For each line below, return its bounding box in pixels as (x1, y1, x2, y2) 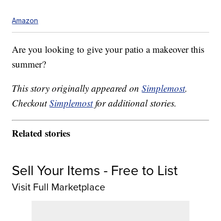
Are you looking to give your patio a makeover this (12, 43, 205, 56)
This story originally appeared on (12, 82, 142, 95)
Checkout (12, 97, 50, 110)
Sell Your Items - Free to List (12, 160, 178, 180)
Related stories (12, 126, 71, 140)
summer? (12, 58, 46, 71)
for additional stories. (93, 97, 177, 110)
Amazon (12, 16, 38, 25)
